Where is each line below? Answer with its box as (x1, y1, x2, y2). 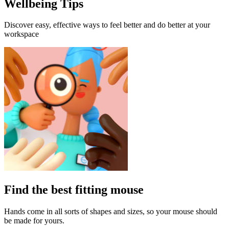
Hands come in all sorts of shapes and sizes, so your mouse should (4, 207, 217, 216)
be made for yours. (4, 216, 64, 225)
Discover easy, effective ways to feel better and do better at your (4, 20, 210, 30)
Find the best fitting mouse (4, 183, 144, 197)
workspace (4, 30, 39, 39)
